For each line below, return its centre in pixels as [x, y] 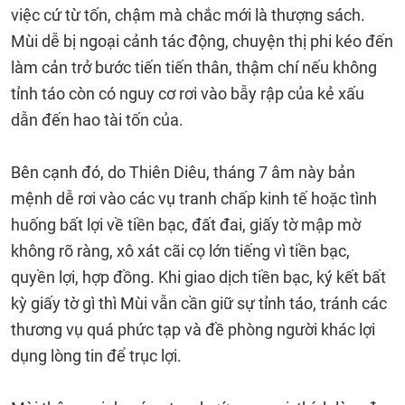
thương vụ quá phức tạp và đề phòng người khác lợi [193, 330]
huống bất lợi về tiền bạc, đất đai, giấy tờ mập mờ [186, 225]
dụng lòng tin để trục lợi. [96, 356]
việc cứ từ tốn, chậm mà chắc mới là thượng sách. [188, 15]
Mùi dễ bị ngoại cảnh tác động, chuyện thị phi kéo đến [202, 41]
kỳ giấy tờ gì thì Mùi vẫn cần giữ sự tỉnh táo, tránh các [199, 303]
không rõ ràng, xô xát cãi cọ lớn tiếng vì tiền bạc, [180, 251]
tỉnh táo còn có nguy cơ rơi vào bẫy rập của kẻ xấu [188, 94]
